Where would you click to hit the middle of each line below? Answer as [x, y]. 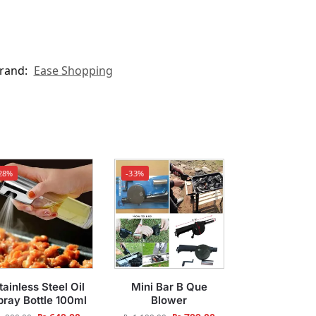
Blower [169, 300]
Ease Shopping [73, 70]
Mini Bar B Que [169, 286]
